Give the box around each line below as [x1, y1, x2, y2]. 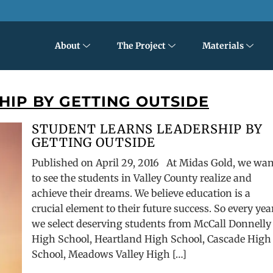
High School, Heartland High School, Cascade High [32, 233, 272, 245]
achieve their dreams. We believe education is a [32, 187, 251, 199]
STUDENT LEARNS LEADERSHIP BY [32, 121, 263, 136]
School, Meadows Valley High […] [32, 248, 187, 260]
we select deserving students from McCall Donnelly [32, 218, 272, 230]
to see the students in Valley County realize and [32, 172, 252, 184]
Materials [202, 40, 244, 51]
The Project [117, 40, 166, 51]
